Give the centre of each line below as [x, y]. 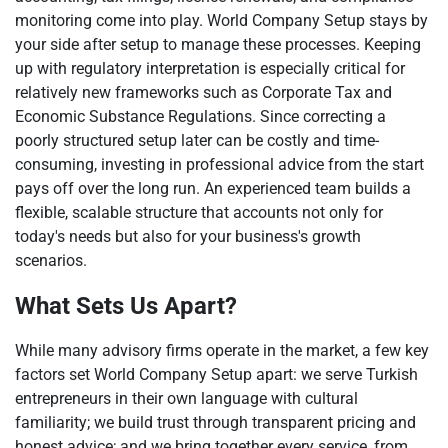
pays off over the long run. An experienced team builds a [213, 188]
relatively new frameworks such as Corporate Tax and [203, 92]
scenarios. [51, 260]
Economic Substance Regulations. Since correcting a [200, 116]
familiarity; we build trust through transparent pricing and [215, 422]
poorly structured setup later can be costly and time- [197, 140]
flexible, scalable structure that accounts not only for [199, 212]
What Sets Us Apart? [126, 306]
